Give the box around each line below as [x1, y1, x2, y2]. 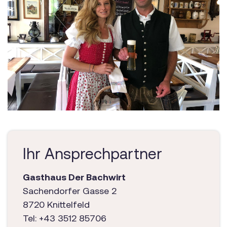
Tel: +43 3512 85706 [23, 212, 106, 223]
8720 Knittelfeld [23, 199, 90, 210]
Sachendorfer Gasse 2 [23, 185, 117, 196]
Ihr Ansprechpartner [23, 144, 162, 162]
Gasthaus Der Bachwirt [23, 171, 126, 182]
